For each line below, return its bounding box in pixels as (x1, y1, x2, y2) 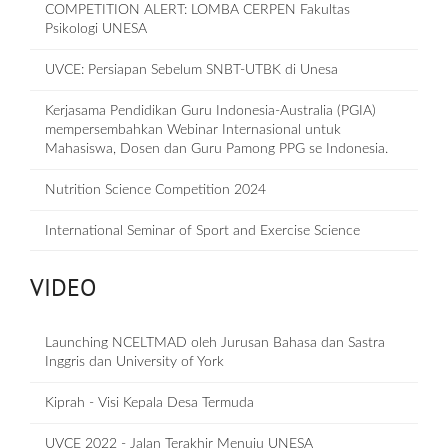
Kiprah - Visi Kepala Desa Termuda (45, 396, 254, 411)
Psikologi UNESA (45, 22, 147, 37)
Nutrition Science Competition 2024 (45, 183, 266, 198)
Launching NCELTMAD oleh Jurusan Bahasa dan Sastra (45, 336, 385, 351)
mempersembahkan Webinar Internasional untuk (45, 123, 341, 138)
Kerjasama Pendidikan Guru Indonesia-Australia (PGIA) (45, 104, 376, 119)
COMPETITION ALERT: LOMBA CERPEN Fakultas (45, 3, 350, 18)
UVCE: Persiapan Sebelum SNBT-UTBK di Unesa (45, 63, 338, 78)
